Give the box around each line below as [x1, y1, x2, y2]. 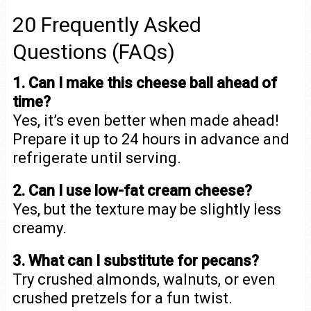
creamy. [12, 219, 67, 237]
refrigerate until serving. [12, 149, 181, 167]
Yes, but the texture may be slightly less [12, 200, 281, 218]
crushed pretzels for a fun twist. [12, 289, 233, 307]
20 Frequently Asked [12, 12, 201, 37]
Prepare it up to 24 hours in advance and [12, 130, 289, 148]
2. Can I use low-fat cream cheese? [12, 181, 252, 199]
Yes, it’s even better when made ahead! [12, 111, 279, 129]
